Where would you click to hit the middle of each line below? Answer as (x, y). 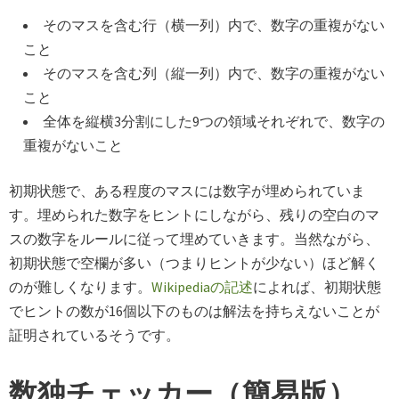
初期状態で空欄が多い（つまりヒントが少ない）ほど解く (194, 263)
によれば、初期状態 (317, 287)
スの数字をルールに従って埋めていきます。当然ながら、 (194, 239)
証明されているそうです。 (94, 335)
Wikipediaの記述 (202, 287)
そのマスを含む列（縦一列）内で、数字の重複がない (214, 73)
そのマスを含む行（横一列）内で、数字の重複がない (214, 25)
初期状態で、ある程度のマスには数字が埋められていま (187, 191)
